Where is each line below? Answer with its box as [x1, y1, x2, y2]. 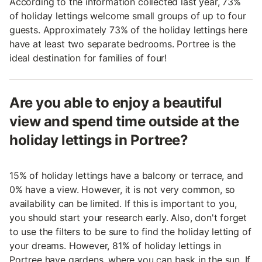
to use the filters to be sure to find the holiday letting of [9, 225, 251, 237]
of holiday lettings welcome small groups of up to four [9, 9, 246, 22]
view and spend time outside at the [9, 112, 239, 130]
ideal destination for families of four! [9, 51, 167, 64]
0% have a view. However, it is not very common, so [9, 183, 236, 195]
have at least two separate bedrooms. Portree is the [9, 37, 236, 50]
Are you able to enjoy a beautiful [9, 94, 222, 111]
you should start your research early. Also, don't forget [9, 211, 247, 223]
